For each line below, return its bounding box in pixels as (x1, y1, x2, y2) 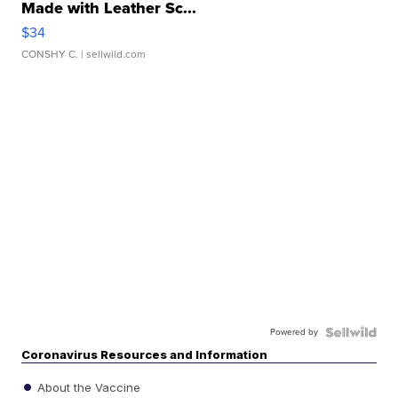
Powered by (269, 325, 318, 339)
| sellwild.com (78, 46, 147, 63)
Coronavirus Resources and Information (21, 347, 268, 362)
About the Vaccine (34, 379, 141, 394)
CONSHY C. (21, 46, 79, 63)
